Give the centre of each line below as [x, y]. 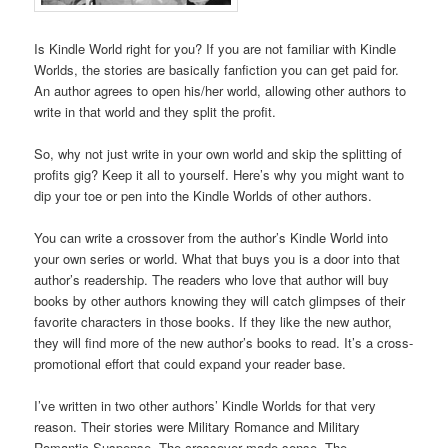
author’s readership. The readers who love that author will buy [212, 280]
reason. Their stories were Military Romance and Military [197, 427]
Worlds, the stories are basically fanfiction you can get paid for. [217, 70]
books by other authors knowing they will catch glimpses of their [220, 301]
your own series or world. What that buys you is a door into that [217, 259]
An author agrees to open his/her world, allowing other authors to [220, 91]
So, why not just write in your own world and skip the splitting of [218, 154]
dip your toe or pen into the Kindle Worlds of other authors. [203, 196]
